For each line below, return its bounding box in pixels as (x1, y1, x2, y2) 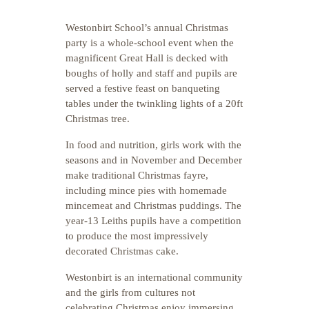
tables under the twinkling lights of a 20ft (66, 97, 243, 109)
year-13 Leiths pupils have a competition (66, 215, 241, 226)
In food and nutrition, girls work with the (66, 139, 241, 150)
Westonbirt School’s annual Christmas (66, 21, 228, 33)
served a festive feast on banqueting (66, 82, 220, 94)
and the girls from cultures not (66, 286, 195, 298)
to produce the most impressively (66, 230, 208, 241)
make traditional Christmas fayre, (66, 169, 208, 181)
